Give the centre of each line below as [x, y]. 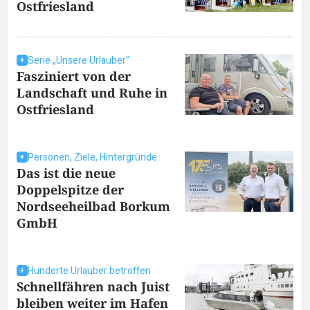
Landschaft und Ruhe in [92, 92]
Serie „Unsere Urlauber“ [79, 60]
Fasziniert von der [74, 76]
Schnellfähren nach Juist [93, 286]
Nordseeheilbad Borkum [93, 206]
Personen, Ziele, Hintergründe [92, 157]
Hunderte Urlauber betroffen [89, 271]
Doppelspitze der [70, 189]
